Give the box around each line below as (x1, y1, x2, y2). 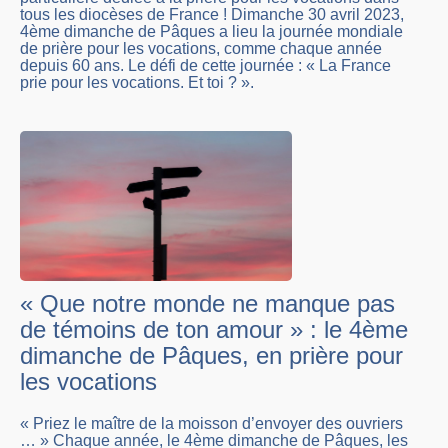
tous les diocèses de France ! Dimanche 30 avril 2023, (20, 6, 404, 24)
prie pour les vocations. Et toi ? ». (20, 74, 254, 92)
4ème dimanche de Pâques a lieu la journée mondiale (20, 23, 403, 41)
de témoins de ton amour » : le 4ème (20, 316, 408, 344)
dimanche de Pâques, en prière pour (20, 342, 403, 370)
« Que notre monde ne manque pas (20, 290, 395, 318)
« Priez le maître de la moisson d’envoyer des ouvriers (20, 415, 403, 433)
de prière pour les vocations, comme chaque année (20, 40, 382, 58)
